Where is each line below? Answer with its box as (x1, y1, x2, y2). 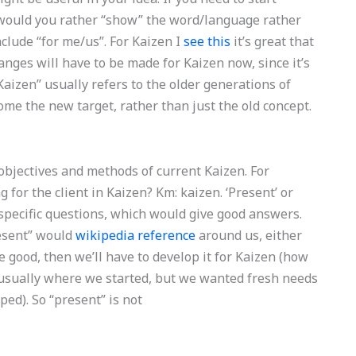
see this (184, 33, 231, 50)
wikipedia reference (75, 226, 196, 244)
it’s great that (230, 33, 315, 50)
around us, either (195, 226, 303, 244)
